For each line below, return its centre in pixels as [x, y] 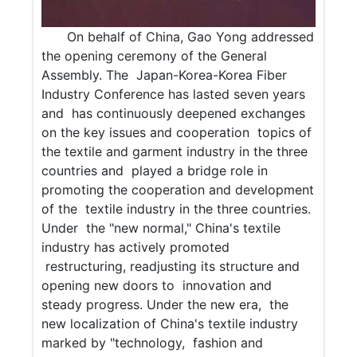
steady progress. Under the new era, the [165, 305]
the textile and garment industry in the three [175, 152]
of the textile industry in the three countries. [177, 209]
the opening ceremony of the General [155, 56]
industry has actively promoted [136, 247]
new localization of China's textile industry [170, 324]
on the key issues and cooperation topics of [177, 133]
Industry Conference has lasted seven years [174, 94]
